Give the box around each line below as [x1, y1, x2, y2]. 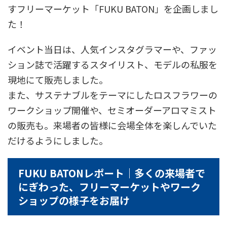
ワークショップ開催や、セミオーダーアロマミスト [8, 103, 216, 117]
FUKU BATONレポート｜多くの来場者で [18, 166, 205, 181]
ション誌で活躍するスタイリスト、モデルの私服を [8, 58, 217, 71]
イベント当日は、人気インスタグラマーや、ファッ [8, 43, 217, 56]
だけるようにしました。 [8, 134, 108, 147]
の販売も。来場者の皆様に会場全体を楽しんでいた [8, 119, 217, 132]
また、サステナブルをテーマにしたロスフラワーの [8, 88, 217, 102]
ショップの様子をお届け [18, 193, 130, 208]
